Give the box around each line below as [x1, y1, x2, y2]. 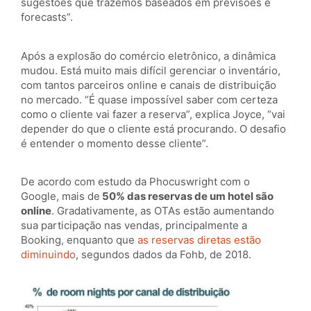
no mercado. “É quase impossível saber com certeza [21, 92, 278, 106]
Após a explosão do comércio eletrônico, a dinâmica [21, 49, 276, 62]
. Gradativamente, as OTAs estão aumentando [51, 203, 274, 217]
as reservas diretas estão [137, 233, 261, 246]
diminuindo [21, 247, 76, 261]
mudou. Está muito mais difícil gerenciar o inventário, [21, 63, 280, 77]
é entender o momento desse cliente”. [21, 136, 208, 150]
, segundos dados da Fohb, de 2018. [76, 247, 251, 261]
